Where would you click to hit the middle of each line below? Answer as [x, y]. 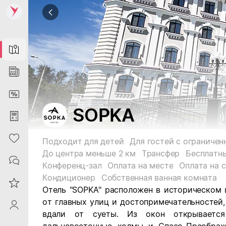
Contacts [14, 160]
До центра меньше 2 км [89, 153]
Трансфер [161, 153]
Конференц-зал [72, 165]
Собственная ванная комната [159, 178]
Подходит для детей [83, 141]
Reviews [14, 183]
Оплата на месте [140, 165]
